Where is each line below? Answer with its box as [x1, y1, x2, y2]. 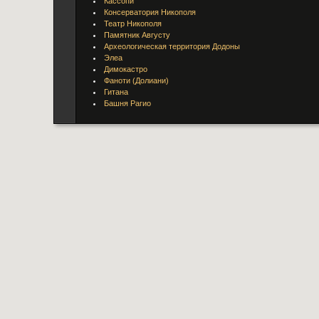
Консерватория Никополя [104, 8, 196, 16]
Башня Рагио [104, 99, 151, 108]
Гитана [104, 88, 128, 96]
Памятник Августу [104, 31, 170, 39]
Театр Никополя [104, 19, 162, 28]
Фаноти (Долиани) [104, 76, 169, 85]
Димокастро [104, 65, 147, 73]
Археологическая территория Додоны [104, 42, 240, 51]
